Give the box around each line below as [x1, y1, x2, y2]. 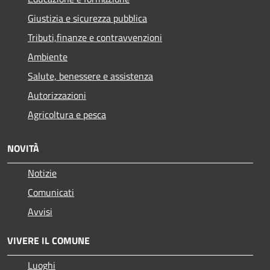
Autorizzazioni [28, 88, 86, 103]
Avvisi [28, 204, 52, 219]
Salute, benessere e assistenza [28, 69, 153, 84]
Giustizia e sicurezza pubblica [28, 11, 147, 26]
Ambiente [28, 49, 67, 64]
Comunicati [28, 185, 74, 200]
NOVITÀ [7, 141, 39, 156]
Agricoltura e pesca [28, 107, 106, 122]
